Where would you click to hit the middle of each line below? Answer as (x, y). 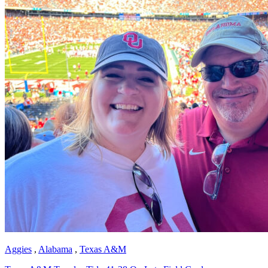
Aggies (18, 249)
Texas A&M (103, 249)
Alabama (55, 249)
